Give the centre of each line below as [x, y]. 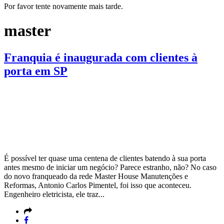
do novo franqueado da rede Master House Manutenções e [96, 176]
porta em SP [36, 71]
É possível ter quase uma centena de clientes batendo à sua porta [105, 158]
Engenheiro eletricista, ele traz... [54, 194]
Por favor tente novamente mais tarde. [63, 6]
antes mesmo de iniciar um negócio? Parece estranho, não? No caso [110, 167]
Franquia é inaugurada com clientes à [101, 57]
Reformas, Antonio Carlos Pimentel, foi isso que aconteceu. [98, 185]
